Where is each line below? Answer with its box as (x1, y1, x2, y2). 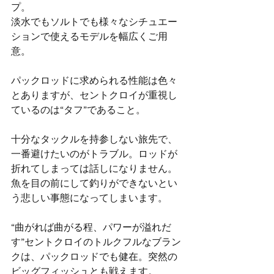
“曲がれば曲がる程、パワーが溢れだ (11, 222, 171, 232)
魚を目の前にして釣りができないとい (11, 178, 177, 188)
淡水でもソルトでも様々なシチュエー (11, 17, 177, 27)
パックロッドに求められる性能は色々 (11, 75, 177, 86)
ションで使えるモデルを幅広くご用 (11, 31, 168, 42)
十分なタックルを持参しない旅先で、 (11, 134, 177, 144)
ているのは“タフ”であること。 (11, 105, 146, 115)
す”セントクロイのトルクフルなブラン (11, 237, 181, 247)
